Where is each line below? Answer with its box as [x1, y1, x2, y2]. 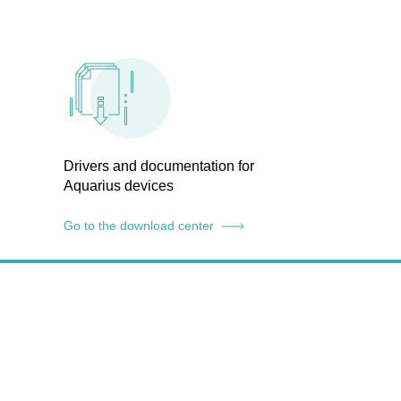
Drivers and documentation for [63, 158, 254, 174]
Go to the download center [63, 218, 218, 233]
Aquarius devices [63, 178, 174, 193]
